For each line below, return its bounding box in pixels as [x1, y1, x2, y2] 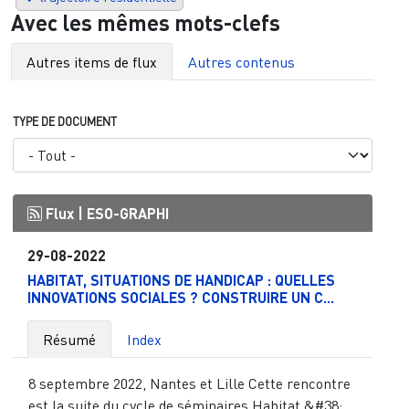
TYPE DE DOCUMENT [12, 114, 117, 130]
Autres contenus [188, 53, 295, 72]
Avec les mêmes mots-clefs [11, 9, 280, 37]
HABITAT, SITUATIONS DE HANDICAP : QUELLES [26, 271, 335, 289]
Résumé [42, 330, 96, 350]
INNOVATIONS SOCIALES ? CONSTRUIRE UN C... [26, 288, 334, 307]
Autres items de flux [26, 53, 157, 72]
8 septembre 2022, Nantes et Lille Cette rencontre [28, 374, 351, 393]
